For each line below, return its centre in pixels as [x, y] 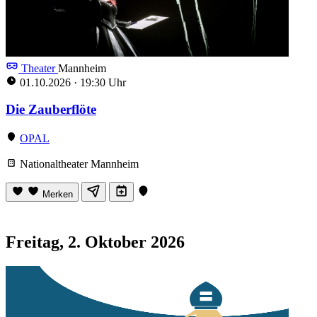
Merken [58, 194]
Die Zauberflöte [51, 110]
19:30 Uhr [102, 82]
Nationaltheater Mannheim [78, 163]
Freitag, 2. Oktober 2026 [95, 242]
